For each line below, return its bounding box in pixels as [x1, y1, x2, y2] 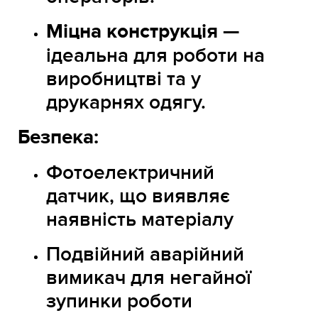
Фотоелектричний [46, 161, 214, 185]
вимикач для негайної [46, 266, 251, 290]
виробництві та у [46, 67, 201, 92]
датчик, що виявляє [46, 185, 230, 209]
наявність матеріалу [46, 208, 234, 232]
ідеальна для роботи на [46, 44, 265, 68]
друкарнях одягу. [46, 91, 206, 115]
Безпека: [18, 126, 99, 150]
